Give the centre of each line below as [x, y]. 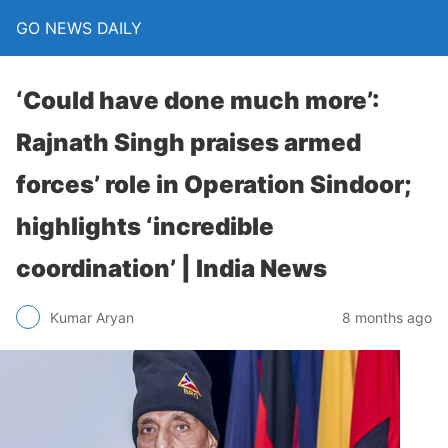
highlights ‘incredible [145, 226]
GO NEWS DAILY [79, 28]
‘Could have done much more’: [198, 100]
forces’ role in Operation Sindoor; [214, 184]
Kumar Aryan [92, 317]
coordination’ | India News [171, 268]
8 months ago [387, 317]
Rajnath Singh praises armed [188, 142]
